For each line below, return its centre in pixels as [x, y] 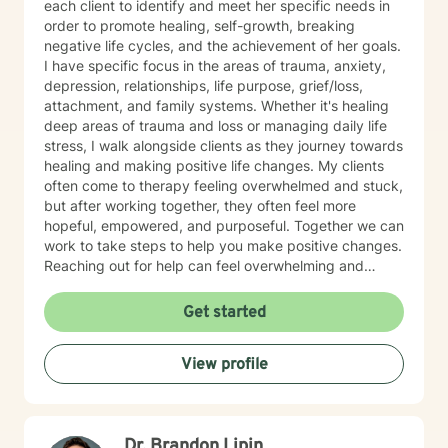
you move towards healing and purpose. [175, 325]
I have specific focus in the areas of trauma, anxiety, [215, 65]
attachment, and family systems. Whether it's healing [216, 105]
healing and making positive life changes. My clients [214, 165]
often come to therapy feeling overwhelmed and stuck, [223, 185]
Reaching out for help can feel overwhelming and [204, 265]
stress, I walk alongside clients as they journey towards [223, 145]
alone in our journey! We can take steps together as [211, 305]
